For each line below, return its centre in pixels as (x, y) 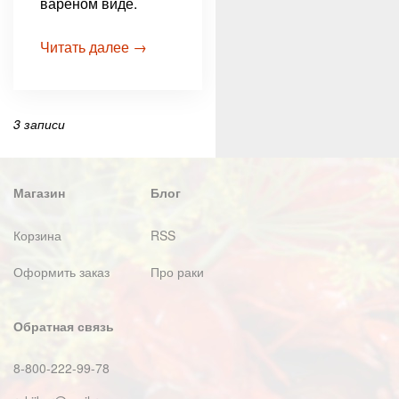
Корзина (37, 236)
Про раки (177, 272)
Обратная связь (64, 326)
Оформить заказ (61, 272)
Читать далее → (94, 47)
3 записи (39, 124)
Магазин (39, 193)
